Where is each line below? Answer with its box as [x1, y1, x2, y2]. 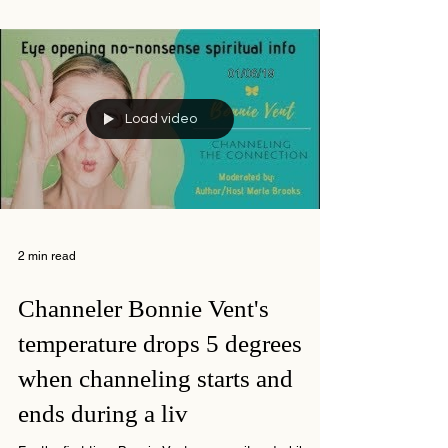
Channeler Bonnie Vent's [18, 295, 269, 322]
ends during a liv [18, 400, 188, 427]
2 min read [18, 249, 76, 263]
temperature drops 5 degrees [18, 330, 302, 357]
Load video [125, 112, 197, 126]
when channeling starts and [18, 365, 293, 392]
